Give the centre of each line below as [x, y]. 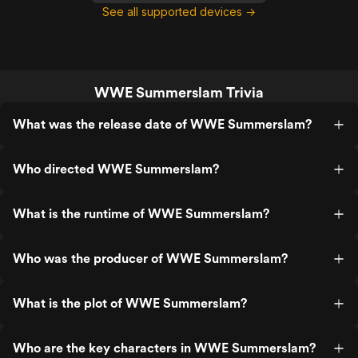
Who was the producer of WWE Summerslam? [150, 259]
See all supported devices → [179, 12]
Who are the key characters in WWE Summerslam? [164, 348]
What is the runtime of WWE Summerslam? [141, 214]
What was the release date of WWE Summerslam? [162, 124]
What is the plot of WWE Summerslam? [130, 303]
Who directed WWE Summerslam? [116, 169]
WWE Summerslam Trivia [179, 92]
